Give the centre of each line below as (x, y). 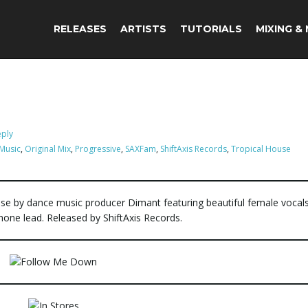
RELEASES (80, 29)
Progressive (98, 149)
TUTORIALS (211, 29)
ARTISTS (143, 29)
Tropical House (261, 149)
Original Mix (48, 149)
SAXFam (141, 149)
